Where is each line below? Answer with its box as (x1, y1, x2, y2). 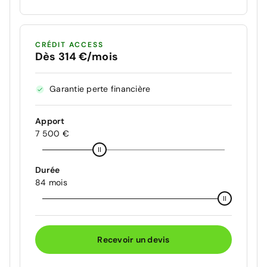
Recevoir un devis (97, 234, 170, 245)
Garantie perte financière (49, 83, 151, 95)
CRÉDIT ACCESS (35, 40, 104, 50)
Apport (35, 116, 65, 127)
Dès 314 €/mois (35, 49, 118, 64)
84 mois (35, 177, 67, 188)
